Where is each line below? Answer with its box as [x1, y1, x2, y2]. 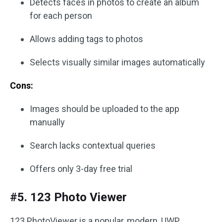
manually [30, 117, 65, 127]
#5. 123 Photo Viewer [10, 190, 127, 204]
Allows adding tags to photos [30, 34, 143, 44]
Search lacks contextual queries [30, 140, 156, 151]
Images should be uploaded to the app [30, 104, 179, 114]
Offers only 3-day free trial [30, 164, 132, 174]
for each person [30, 10, 92, 21]
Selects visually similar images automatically [30, 57, 205, 67]
